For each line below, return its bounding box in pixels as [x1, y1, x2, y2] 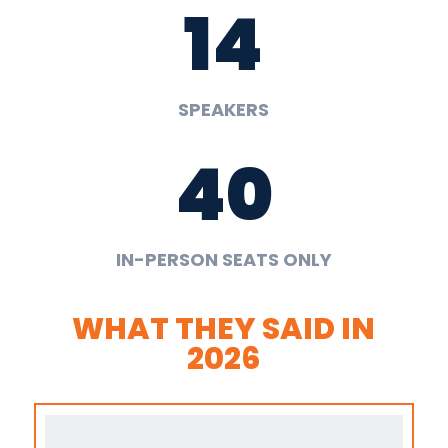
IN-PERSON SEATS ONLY [115, 246, 332, 272]
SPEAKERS [178, 96, 270, 122]
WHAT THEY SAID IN [72, 307, 376, 350]
